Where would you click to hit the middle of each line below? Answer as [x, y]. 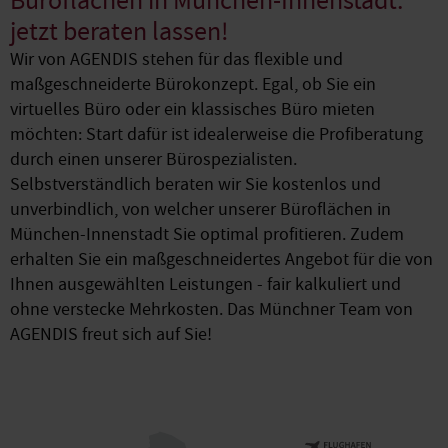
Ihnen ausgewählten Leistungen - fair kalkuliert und [205, 284]
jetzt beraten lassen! [119, 31]
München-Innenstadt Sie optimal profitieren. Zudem [207, 234]
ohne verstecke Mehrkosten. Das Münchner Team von [211, 309]
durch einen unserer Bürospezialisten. [153, 159]
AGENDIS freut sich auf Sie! [111, 334]
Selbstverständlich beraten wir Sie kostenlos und [195, 184]
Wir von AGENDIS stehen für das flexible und [176, 59]
